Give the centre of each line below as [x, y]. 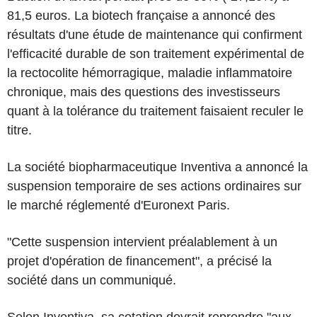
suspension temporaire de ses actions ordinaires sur [154, 186]
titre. [19, 130]
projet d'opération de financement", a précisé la [139, 261]
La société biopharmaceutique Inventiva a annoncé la [157, 167]
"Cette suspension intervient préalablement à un [142, 242]
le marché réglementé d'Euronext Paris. [119, 205]
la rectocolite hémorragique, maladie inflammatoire [150, 73]
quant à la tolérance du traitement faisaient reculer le [155, 111]
